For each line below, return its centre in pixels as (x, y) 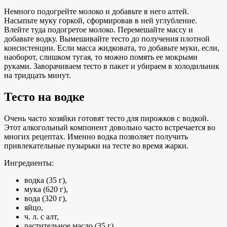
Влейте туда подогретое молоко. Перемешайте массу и (99, 30)
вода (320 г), (46, 198)
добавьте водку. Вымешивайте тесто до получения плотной (107, 39)
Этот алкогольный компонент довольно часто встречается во (110, 127)
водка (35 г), (46, 180)
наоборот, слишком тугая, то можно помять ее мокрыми (101, 57)
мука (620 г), (46, 189)
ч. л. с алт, (42, 216)
